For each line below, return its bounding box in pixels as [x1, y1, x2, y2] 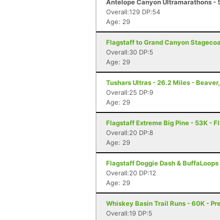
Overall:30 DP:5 [106, 48, 153, 56]
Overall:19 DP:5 [106, 209, 152, 217]
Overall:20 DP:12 [106, 169, 156, 177]
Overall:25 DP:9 [106, 88, 153, 96]
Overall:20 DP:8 [106, 129, 153, 137]
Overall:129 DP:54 [106, 8, 160, 16]
